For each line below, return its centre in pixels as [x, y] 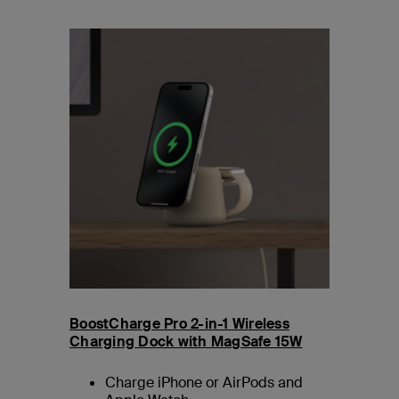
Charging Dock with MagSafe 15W [186, 342]
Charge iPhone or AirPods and [204, 383]
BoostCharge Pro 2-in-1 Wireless [179, 324]
